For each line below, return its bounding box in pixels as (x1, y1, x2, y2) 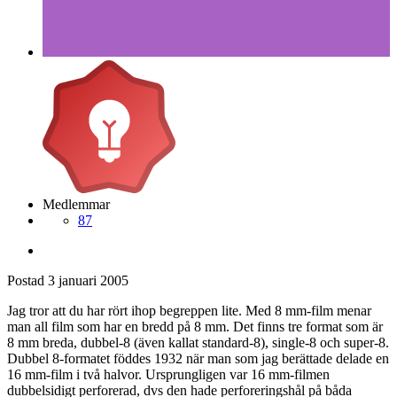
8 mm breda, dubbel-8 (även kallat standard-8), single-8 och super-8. (7, 335, 389, 351)
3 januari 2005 (48, 273, 128, 289)
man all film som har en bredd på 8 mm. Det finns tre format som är (7, 319, 383, 335)
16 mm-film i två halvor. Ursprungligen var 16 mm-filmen (7, 367, 330, 383)
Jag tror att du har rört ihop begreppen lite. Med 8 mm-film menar (7, 303, 371, 319)
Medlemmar (43, 197, 110, 213)
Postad (7, 273, 48, 289)
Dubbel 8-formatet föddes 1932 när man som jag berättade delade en (7, 351, 389, 367)
